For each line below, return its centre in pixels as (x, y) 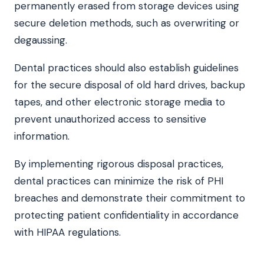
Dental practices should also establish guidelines (126, 67)
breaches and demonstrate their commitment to (130, 198)
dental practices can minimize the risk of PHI (119, 181)
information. (42, 136)
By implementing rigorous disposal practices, (119, 164)
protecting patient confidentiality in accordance (126, 215)
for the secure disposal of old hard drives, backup (130, 85)
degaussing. (41, 40)
